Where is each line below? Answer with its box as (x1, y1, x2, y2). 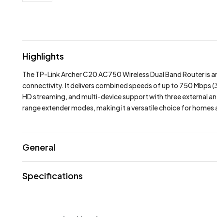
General (22, 141, 55, 153)
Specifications (22, 170, 83, 181)
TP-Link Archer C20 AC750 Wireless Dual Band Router (35, 70, 204, 78)
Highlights (22, 50, 64, 62)
